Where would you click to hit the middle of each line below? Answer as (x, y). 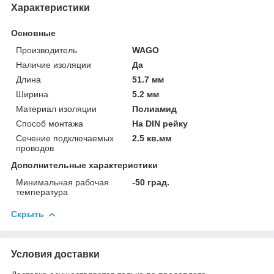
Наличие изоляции (54, 65)
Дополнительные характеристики (84, 165)
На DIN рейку (160, 123)
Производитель (46, 50)
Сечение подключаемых (65, 138)
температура (42, 192)
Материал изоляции (56, 109)
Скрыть (28, 214)
